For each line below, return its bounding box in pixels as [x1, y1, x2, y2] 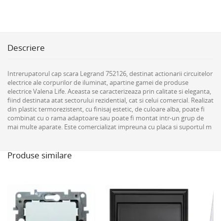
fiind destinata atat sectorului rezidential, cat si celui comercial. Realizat [7, 96, 214, 105]
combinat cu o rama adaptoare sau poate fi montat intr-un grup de [7, 113, 204, 122]
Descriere [7, 42, 45, 53]
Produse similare [7, 149, 72, 161]
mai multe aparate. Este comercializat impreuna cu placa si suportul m [7, 122, 212, 131]
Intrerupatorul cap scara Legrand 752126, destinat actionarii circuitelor [7, 69, 213, 78]
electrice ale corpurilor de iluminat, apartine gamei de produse [7, 78, 188, 87]
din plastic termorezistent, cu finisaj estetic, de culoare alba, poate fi [7, 105, 205, 113]
